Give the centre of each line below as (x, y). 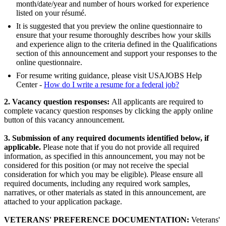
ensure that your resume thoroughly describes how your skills (114, 35)
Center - (30, 85)
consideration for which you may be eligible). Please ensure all (103, 175)
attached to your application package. (63, 202)
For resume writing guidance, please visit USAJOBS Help (109, 76)
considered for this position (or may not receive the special (96, 165)
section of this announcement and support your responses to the (117, 53)
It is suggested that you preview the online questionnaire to (109, 26)
